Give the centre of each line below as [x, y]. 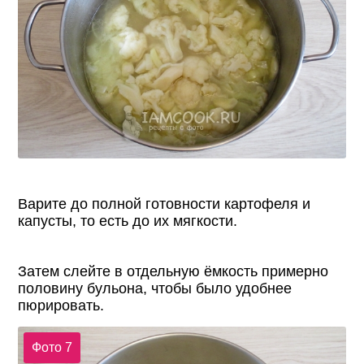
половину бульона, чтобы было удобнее [155, 289]
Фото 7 [52, 347]
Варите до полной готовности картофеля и [165, 204]
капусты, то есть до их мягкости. [128, 221]
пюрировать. [61, 306]
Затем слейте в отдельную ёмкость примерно [173, 272]
